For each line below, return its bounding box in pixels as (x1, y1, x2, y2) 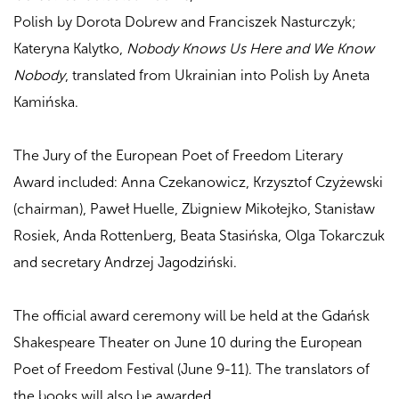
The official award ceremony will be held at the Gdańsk (13, 306, 370, 324)
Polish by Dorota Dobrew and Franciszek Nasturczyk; (13, 12, 356, 30)
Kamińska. (13, 93, 78, 110)
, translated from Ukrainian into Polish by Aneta (65, 66, 370, 84)
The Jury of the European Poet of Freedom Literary (13, 146, 343, 164)
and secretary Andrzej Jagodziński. (13, 253, 237, 271)
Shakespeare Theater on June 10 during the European (13, 333, 362, 351)
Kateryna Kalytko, (13, 39, 123, 57)
